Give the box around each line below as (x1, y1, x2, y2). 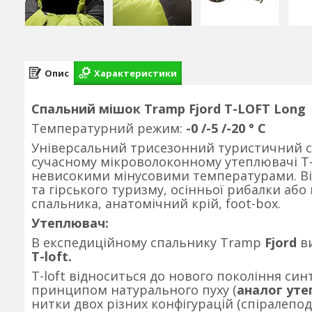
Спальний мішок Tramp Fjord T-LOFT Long (31, 100, 306, 117)
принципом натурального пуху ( (31, 281, 237, 298)
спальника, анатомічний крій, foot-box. (31, 195, 281, 212)
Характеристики (94, 66, 177, 79)
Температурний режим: (31, 120, 182, 136)
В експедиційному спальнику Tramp (31, 234, 265, 251)
